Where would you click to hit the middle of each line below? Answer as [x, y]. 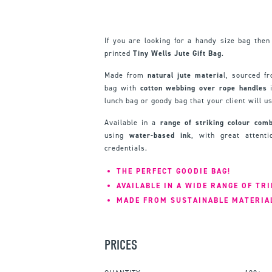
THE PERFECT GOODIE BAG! [174, 171]
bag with [122, 88]
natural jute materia [185, 75]
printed [119, 53]
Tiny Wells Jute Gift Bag [177, 53]
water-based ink [161, 135]
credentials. [126, 148]
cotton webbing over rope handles [203, 88]
